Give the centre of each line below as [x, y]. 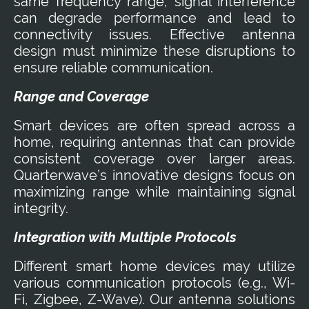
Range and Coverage [81, 96]
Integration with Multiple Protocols [125, 237]
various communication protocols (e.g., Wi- [154, 282]
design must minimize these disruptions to [154, 51]
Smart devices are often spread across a [154, 125]
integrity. [41, 208]
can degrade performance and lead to [154, 18]
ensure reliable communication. [113, 67]
